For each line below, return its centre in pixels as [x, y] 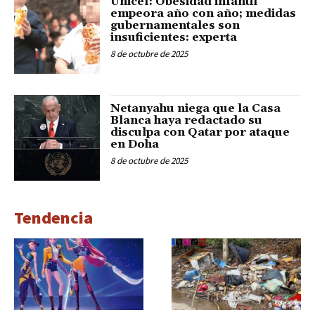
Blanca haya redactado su [187, 120]
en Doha [135, 144]
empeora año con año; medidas [204, 13]
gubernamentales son [175, 25]
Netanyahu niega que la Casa [196, 108]
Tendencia [53, 218]
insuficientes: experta [174, 37]
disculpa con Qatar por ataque [200, 132]
